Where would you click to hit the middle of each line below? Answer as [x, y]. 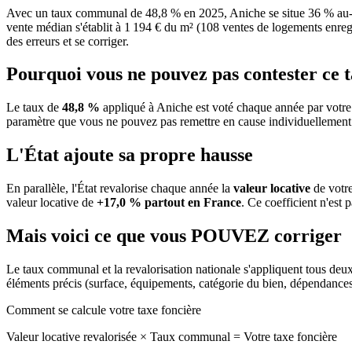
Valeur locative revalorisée [73, 336]
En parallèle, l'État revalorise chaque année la [120, 189]
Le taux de [34, 108]
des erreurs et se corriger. [68, 41]
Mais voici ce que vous [99, 236]
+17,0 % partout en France [169, 203]
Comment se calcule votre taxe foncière [104, 310]
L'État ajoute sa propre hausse [130, 155]
